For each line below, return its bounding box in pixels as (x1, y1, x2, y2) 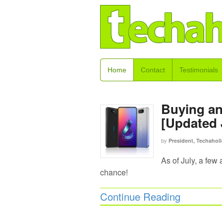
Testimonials (179, 66, 218, 74)
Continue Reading (100, 189, 180, 204)
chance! (100, 166, 128, 178)
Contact (141, 66, 165, 74)
